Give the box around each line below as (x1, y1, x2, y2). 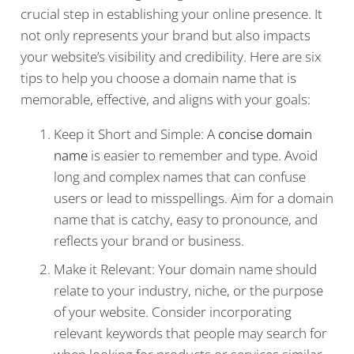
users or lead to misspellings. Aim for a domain (54, 189, 333, 208)
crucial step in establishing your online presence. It (20, 5, 322, 24)
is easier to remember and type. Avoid (88, 146, 318, 165)
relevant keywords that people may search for (54, 323, 327, 342)
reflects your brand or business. (54, 232, 244, 250)
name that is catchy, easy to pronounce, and (54, 210, 318, 229)
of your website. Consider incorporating (54, 302, 292, 321)
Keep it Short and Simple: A (54, 125, 218, 144)
